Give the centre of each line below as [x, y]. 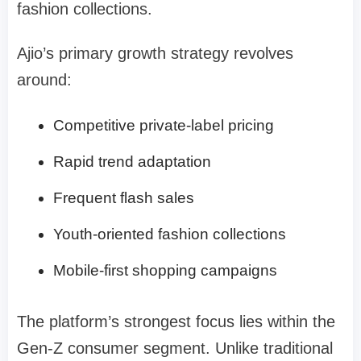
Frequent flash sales [124, 197]
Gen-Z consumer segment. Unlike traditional [175, 348]
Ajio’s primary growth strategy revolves [155, 53]
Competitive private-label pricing [164, 125]
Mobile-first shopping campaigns [165, 270]
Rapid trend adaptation [132, 161]
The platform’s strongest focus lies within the [176, 321]
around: [44, 79]
